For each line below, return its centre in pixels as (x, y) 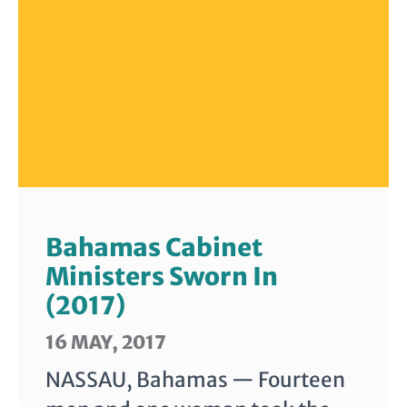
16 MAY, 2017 (106, 343)
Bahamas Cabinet (154, 248)
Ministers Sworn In (162, 277)
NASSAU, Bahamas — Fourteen (195, 380)
